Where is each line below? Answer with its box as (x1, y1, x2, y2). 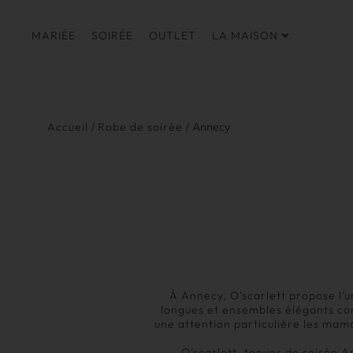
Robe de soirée (98, 119, 183, 134)
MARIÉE (32, 28, 76, 43)
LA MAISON (212, 28, 278, 43)
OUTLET (149, 28, 196, 43)
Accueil (47, 119, 88, 134)
